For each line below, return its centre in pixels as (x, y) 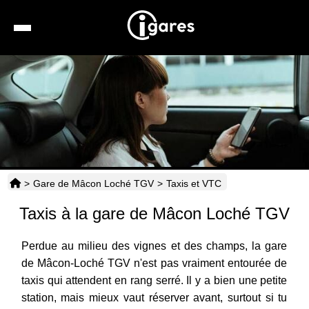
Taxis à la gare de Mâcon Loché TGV (154, 214)
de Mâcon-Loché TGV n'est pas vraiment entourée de (154, 263)
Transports (178, 193)
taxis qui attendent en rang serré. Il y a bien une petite (154, 281)
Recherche (177, 66)
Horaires (171, 225)
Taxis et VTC (193, 184)
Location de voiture (195, 98)
